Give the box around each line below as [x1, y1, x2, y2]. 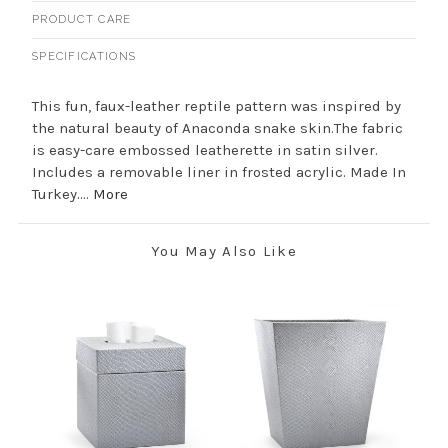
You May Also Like [150, 241, 298, 260]
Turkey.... [31, 184, 93, 203]
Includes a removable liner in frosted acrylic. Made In [31, 162, 406, 181]
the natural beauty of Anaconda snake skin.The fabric [31, 118, 403, 137]
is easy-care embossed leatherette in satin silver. [31, 140, 378, 159]
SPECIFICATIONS [31, 49, 137, 63]
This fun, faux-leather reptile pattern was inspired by [31, 96, 401, 115]
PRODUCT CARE [31, 12, 132, 26]
